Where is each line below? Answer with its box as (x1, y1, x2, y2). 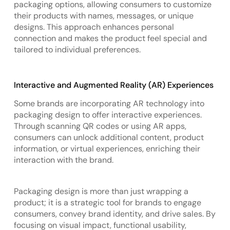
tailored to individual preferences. (13, 44, 141, 55)
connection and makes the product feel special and (13, 33, 207, 44)
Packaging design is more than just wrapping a (13, 185, 188, 197)
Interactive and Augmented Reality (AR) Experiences (13, 79, 214, 90)
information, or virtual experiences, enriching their (13, 143, 200, 154)
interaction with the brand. (13, 154, 113, 165)
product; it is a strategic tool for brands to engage (13, 197, 201, 208)
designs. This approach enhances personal (13, 22, 174, 33)
